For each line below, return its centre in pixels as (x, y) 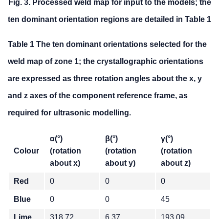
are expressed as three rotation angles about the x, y (105, 79)
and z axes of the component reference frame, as (98, 96)
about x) (65, 163)
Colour (26, 151)
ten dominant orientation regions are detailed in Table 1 (109, 20)
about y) (120, 163)
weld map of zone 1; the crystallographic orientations (106, 62)
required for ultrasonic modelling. (69, 113)
